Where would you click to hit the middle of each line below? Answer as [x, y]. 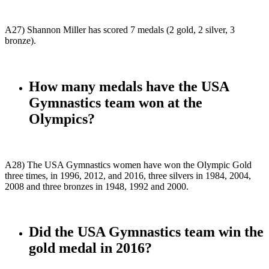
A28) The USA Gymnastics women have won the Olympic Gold [128, 165]
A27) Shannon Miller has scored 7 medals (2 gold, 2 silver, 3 [120, 29]
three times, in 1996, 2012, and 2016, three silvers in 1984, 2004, [128, 175]
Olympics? [62, 119]
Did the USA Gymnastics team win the [146, 232]
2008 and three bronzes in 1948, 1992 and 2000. [97, 186]
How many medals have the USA [129, 86]
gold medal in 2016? [90, 248]
